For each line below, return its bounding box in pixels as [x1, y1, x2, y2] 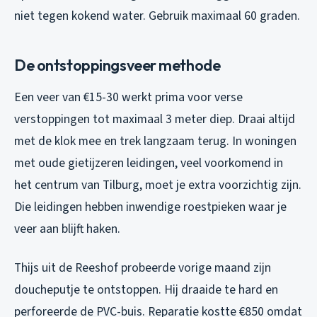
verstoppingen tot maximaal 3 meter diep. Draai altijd [14, 110, 295, 128]
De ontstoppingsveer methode [14, 54, 221, 75]
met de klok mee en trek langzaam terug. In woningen [14, 132, 296, 150]
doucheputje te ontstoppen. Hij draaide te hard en [14, 280, 278, 299]
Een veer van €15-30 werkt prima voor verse [14, 88, 243, 106]
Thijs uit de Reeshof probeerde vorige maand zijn [14, 258, 271, 277]
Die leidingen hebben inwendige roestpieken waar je [14, 197, 287, 216]
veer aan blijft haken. [14, 219, 120, 238]
